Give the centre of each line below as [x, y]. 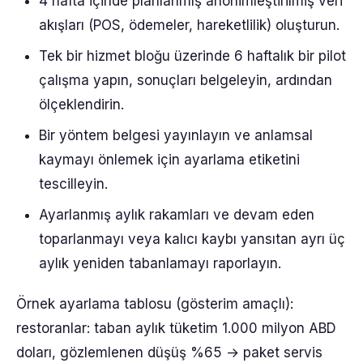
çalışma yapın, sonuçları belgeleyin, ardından [186, 80]
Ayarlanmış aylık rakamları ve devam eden [177, 215]
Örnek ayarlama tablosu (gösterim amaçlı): [155, 304]
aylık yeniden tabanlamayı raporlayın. [160, 263]
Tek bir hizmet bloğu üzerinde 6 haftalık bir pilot [192, 56]
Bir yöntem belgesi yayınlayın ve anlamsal [176, 135]
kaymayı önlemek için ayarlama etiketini [169, 160]
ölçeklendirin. [81, 105]
